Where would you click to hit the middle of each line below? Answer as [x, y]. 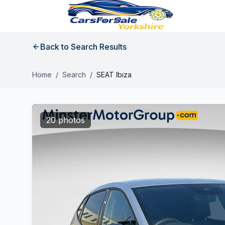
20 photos [66, 120]
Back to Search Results [83, 47]
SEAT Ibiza [114, 75]
